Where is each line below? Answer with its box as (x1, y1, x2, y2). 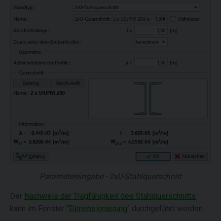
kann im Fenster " (10, 203, 69, 213)
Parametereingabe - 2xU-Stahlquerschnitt (39, 171, 182, 181)
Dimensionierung (69, 203, 127, 213)
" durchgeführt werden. (127, 203, 204, 213)
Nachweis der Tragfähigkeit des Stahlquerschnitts (24, 191, 196, 201)
